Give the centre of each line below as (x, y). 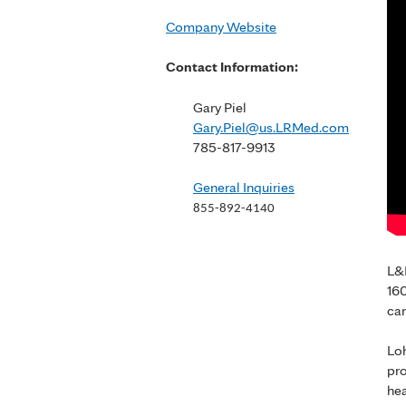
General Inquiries (244, 187)
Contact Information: (232, 67)
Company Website (221, 27)
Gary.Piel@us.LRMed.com (271, 127)
